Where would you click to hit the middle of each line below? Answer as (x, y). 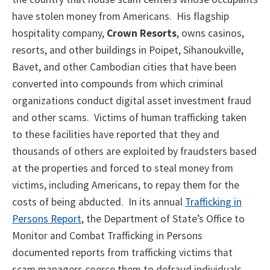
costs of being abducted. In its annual (99, 202)
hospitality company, (59, 33)
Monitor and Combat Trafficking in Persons (107, 236)
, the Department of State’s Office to (163, 219)
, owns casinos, (210, 33)
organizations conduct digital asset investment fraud (132, 101)
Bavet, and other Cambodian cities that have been (124, 67)
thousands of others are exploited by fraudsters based (134, 152)
